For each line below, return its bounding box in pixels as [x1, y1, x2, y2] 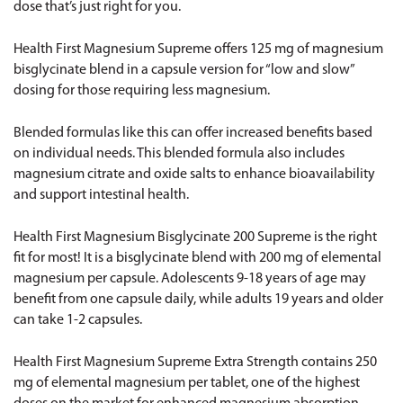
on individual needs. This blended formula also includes [13, 147, 345, 161]
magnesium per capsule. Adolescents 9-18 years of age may [13, 272, 366, 286]
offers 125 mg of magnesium [211, 42, 383, 57]
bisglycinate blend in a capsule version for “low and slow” [13, 63, 354, 77]
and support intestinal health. [13, 188, 189, 202]
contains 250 [299, 355, 377, 370]
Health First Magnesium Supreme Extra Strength [13, 355, 299, 370]
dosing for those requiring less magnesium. [13, 84, 270, 98]
